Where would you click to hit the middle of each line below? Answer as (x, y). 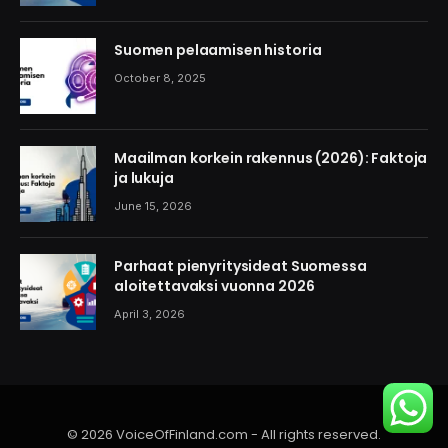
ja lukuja (144, 178)
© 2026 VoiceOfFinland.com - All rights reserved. (224, 435)
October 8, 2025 (160, 78)
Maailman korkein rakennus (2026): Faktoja (271, 158)
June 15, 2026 (153, 206)
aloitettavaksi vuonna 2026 (214, 286)
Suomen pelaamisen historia (218, 50)
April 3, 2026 (149, 314)
